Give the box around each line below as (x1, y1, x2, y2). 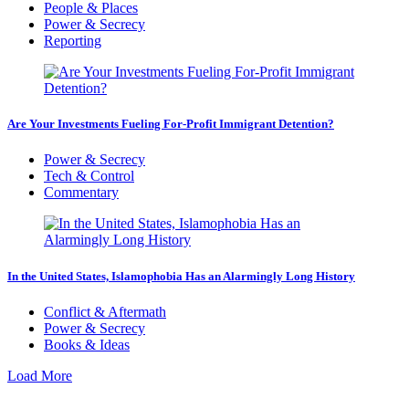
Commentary (44, 184, 119, 201)
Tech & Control (44, 168, 134, 184)
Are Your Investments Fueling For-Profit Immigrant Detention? (7, 117, 334, 131)
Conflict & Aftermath (44, 303, 166, 320)
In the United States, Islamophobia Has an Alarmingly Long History (7, 268, 355, 283)
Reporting (44, 33, 101, 49)
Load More (7, 367, 72, 383)
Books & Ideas (44, 336, 130, 352)
